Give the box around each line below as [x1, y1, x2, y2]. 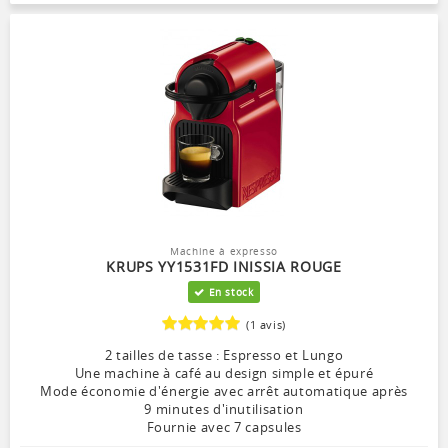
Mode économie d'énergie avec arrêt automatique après [40, 381, 408, 400]
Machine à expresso [170, 243, 278, 258]
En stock [204, 284, 254, 299]
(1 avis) [245, 316, 287, 332]
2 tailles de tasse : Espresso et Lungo [104, 345, 344, 364]
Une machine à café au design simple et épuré [74, 363, 374, 382]
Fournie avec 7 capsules [146, 417, 302, 436]
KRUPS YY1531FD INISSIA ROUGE [106, 256, 342, 276]
